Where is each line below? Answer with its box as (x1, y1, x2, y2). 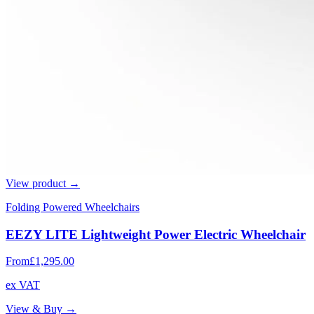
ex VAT (6, 279, 40, 292)
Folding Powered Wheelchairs (6, 200, 139, 213)
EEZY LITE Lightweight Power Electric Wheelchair (6, 226, 306, 242)
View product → (6, 177, 80, 189)
